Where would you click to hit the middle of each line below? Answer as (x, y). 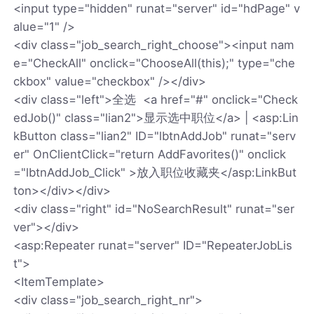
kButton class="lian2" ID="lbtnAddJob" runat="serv (155, 136)
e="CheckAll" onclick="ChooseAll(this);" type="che (155, 63)
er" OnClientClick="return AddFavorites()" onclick (150, 154)
